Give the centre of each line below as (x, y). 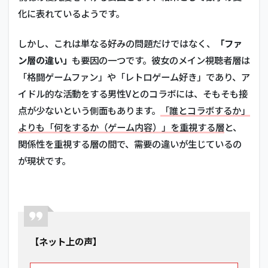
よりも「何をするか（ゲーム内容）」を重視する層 (121, 127)
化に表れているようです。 (71, 13)
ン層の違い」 (45, 60)
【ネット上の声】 (66, 241)
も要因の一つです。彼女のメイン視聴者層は (161, 60)
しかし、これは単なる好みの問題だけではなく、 (117, 43)
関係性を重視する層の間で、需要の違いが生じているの (130, 144)
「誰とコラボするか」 (205, 110)
